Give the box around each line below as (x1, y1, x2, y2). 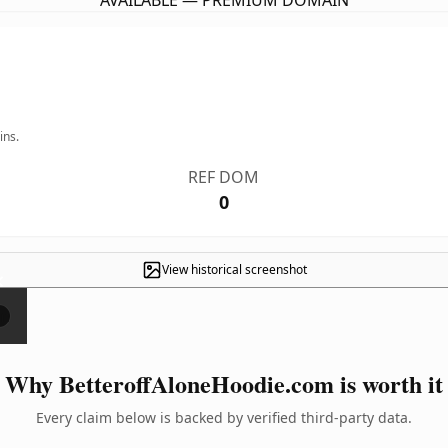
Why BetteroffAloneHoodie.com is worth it (5, 366, 443, 401)
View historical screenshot (161, 261, 307, 278)
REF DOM (188, 166, 260, 188)
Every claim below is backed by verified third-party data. (36, 408, 412, 427)
